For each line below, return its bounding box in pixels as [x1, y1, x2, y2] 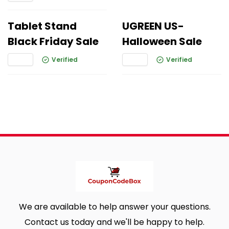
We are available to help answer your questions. [18, 201, 211, 213]
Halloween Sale [122, 34, 202, 49]
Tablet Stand [8, 19, 77, 33]
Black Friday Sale [8, 34, 99, 49]
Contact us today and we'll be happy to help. [25, 216, 204, 228]
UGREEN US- [122, 19, 184, 33]
